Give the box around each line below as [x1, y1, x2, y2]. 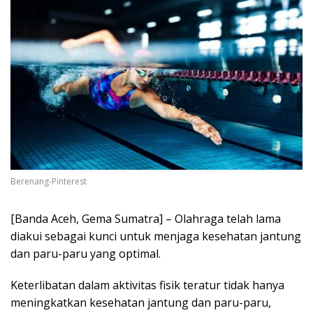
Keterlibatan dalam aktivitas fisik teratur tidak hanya [10, 277, 284, 293]
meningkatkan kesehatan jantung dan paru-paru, [10, 295, 271, 311]
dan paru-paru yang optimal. [10, 246, 161, 262]
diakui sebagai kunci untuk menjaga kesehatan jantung [10, 228, 301, 245]
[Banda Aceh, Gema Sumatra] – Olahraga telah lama [10, 211, 281, 227]
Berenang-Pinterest [10, 175, 87, 188]
